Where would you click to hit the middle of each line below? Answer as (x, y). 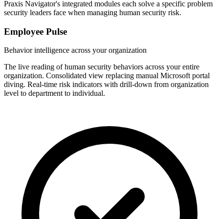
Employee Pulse (35, 31)
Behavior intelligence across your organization (75, 50)
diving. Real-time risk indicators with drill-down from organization (106, 85)
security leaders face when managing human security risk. (93, 12)
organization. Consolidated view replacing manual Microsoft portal (107, 76)
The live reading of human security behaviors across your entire (102, 67)
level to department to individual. (55, 93)
